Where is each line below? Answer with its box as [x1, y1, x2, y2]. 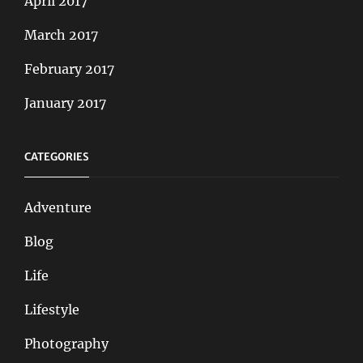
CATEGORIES [24, 149, 89, 164]
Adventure [24, 199, 92, 216]
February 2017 [24, 60, 114, 77]
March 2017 [24, 26, 98, 43]
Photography [24, 335, 109, 352]
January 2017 [24, 94, 106, 111]
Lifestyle [24, 301, 79, 318]
